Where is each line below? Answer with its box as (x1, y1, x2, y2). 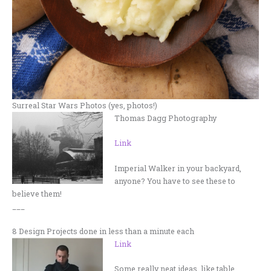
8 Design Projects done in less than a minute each (12, 226, 194, 236)
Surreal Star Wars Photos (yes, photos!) (12, 100, 157, 110)
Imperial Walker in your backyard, (114, 163, 242, 173)
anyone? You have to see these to (114, 175, 236, 186)
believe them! (12, 188, 62, 198)
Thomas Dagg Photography (114, 113, 217, 123)
